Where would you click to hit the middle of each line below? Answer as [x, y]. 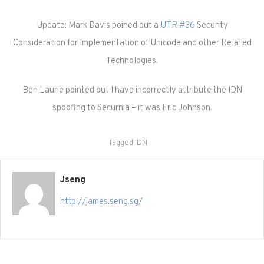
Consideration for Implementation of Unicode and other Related [132, 43]
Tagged [121, 143]
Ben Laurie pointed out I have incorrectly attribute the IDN [132, 90]
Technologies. [132, 61]
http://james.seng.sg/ [102, 202]
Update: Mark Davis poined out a [98, 26]
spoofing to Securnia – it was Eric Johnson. [132, 108]
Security [211, 26]
